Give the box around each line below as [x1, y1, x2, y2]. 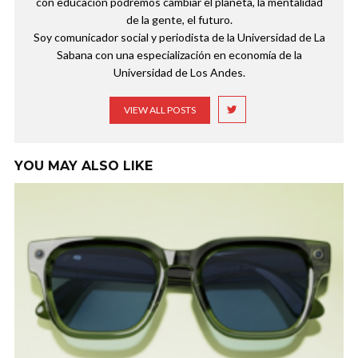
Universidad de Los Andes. [113, 65, 245, 79]
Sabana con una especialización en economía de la [56, 47, 302, 62]
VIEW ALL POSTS [123, 103, 196, 116]
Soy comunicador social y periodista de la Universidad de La [33, 30, 325, 44]
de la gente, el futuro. [125, 12, 233, 26]
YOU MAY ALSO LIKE [14, 157, 153, 173]
